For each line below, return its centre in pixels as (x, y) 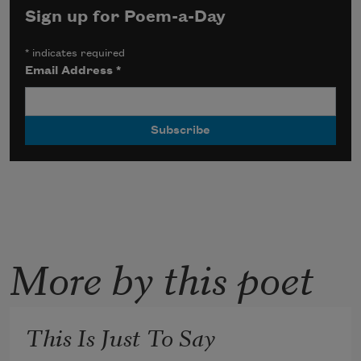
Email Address (71, 71)
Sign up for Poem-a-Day (126, 17)
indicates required (77, 54)
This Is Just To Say (121, 336)
